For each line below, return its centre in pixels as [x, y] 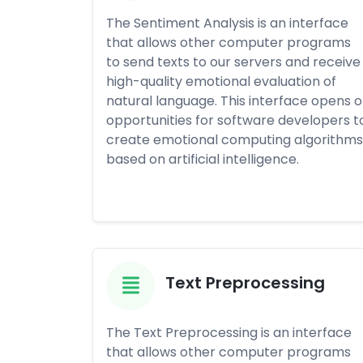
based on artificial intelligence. [203, 159]
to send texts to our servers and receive [233, 62]
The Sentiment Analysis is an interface [227, 23]
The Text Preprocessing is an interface [229, 333]
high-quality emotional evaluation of [221, 81]
